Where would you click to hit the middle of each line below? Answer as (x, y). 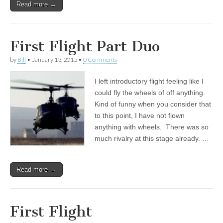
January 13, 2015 (55, 59)
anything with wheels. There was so (152, 127)
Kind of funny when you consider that (153, 104)
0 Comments (100, 59)
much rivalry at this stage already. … (152, 138)
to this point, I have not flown (140, 115)
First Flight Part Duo (85, 46)
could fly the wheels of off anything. (151, 93)
